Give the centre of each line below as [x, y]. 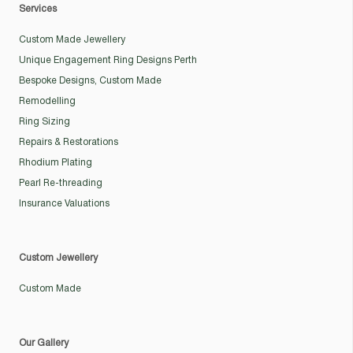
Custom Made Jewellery [72, 39]
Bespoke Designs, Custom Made [90, 80]
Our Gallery [44, 343]
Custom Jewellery [58, 258]
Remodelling [47, 101]
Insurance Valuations [64, 203]
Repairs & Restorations [69, 142]
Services [38, 9]
